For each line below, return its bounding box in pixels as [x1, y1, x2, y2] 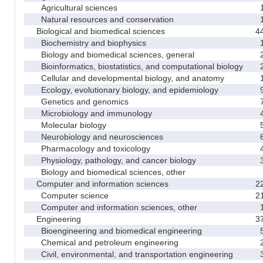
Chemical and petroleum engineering [27, 237, 178, 247]
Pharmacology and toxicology [27, 143, 150, 153]
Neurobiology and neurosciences [27, 131, 163, 141]
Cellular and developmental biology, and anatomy [27, 73, 224, 83]
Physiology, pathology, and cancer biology [27, 155, 196, 165]
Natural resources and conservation [27, 14, 174, 24]
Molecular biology [27, 120, 106, 130]
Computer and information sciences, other [27, 202, 197, 212]
